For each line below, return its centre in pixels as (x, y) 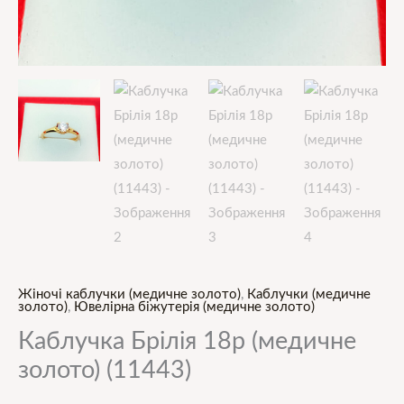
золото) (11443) (105, 370)
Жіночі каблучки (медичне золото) (129, 295)
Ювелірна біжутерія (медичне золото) (194, 308)
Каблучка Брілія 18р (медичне (187, 341)
